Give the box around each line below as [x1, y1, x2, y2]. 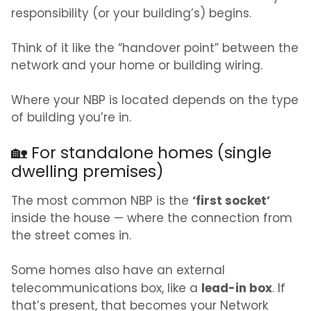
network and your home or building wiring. [11, 57, 262, 76]
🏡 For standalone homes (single [11, 142, 271, 167]
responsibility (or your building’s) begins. [11, 5, 251, 24]
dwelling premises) [11, 160, 164, 186]
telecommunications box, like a [11, 280, 201, 299]
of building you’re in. [11, 109, 131, 128]
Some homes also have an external [11, 262, 225, 281]
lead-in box [201, 279, 272, 299]
